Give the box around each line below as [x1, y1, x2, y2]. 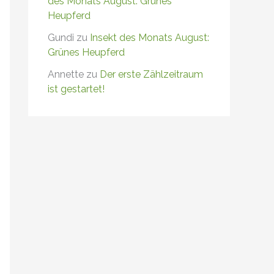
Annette [48, 68, 84, 80]
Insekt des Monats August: [90, 31, 209, 43]
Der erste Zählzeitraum [100, 68, 203, 80]
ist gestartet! [48, 83, 105, 95]
